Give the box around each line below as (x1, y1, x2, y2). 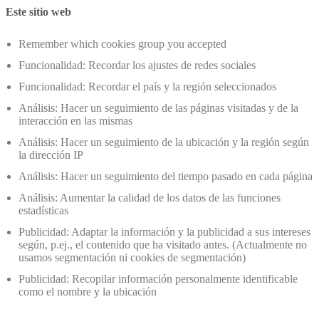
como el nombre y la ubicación (19, 286, 157, 298)
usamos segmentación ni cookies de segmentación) (19, 251, 246, 264)
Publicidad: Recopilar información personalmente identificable (19, 273, 298, 286)
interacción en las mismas (19, 115, 132, 127)
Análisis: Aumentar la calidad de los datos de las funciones (19, 192, 281, 204)
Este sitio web (6, 6, 71, 19)
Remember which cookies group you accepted (19, 38, 226, 51)
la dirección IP (19, 149, 83, 162)
